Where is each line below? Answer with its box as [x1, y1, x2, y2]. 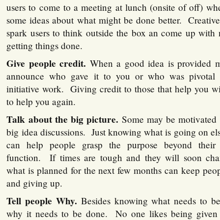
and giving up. [6, 177, 63, 190]
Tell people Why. [6, 194, 77, 208]
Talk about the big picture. [6, 112, 119, 127]
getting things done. [6, 39, 83, 52]
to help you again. [6, 95, 76, 108]
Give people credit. [6, 56, 90, 71]
